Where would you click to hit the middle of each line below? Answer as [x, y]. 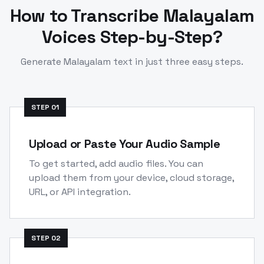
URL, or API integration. [80, 192]
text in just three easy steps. [177, 61]
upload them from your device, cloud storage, [131, 177]
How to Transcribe [86, 15]
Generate [42, 61]
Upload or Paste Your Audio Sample [125, 143]
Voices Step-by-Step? [132, 37]
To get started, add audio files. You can [116, 163]
